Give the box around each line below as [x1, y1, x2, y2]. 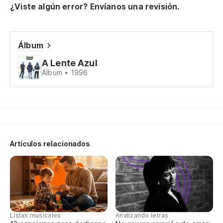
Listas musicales [10, 212, 61, 220]
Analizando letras [115, 212, 169, 220]
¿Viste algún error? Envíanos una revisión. [10, 1, 180, 11]
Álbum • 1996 [42, 68, 88, 77]
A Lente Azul [42, 58, 98, 68]
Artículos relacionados [10, 139, 91, 148]
